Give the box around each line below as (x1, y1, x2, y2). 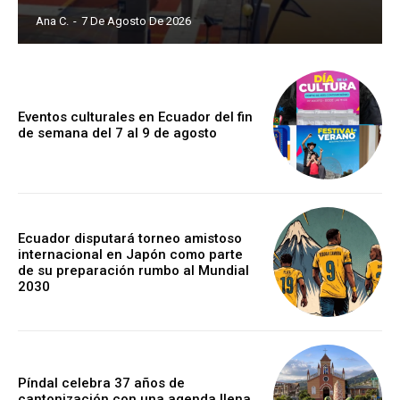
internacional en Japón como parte (18, 246, 243, 262)
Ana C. (36, 13, 69, 28)
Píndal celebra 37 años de (18, 374, 185, 391)
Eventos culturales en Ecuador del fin (18, 109, 253, 126)
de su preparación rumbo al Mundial (18, 262, 249, 279)
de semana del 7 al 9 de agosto (18, 125, 217, 142)
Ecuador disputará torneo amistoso (18, 229, 242, 246)
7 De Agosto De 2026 (81, 13, 191, 28)
